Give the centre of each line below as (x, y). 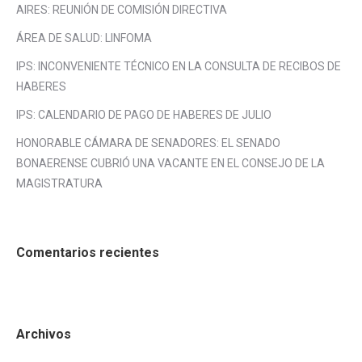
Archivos (44, 334)
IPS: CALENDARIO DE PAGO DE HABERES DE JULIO (144, 114)
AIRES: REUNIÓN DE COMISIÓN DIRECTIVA (122, 9)
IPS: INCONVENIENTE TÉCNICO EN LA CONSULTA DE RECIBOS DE (179, 66)
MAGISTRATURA (59, 183)
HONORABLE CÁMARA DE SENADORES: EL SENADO (148, 143)
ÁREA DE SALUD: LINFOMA (84, 38)
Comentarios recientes (88, 252)
